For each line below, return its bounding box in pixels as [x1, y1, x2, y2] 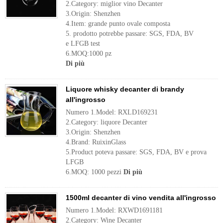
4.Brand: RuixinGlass [66, 138, 126, 146]
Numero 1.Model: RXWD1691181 [66, 207, 163, 214]
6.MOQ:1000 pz [66, 50, 111, 57]
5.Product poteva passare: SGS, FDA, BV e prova [66, 148, 207, 156]
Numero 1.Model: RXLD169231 [66, 109, 158, 116]
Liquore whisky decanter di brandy [66, 85, 184, 93]
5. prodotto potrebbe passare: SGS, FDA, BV [66, 30, 194, 37]
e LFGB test [66, 40, 100, 47]
